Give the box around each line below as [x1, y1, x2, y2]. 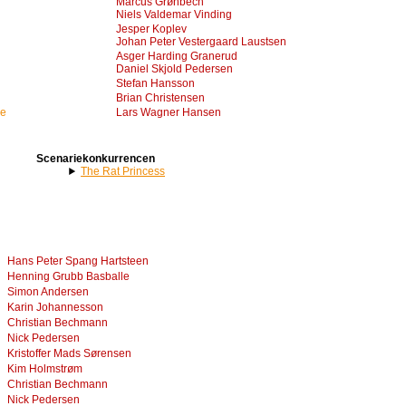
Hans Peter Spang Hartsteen [7, 255, 149, 267]
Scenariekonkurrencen [36, 152, 156, 165]
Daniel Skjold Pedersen [116, 63, 233, 75]
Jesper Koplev [116, 23, 187, 35]
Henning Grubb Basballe [7, 270, 130, 283]
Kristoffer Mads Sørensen [7, 347, 131, 360]
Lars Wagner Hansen [116, 106, 221, 119]
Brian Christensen [116, 92, 205, 104]
